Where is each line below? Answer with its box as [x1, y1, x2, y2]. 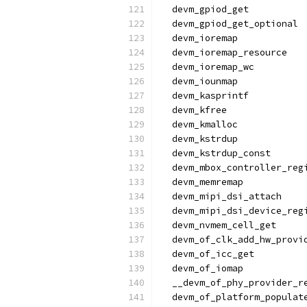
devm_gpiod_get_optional [161, 18, 298, 29]
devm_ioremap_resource [161, 47, 287, 58]
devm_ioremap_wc [161, 61, 254, 73]
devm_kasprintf [161, 90, 249, 101]
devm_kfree [161, 104, 227, 116]
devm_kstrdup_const [161, 147, 271, 159]
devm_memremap [161, 176, 243, 188]
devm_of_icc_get [161, 248, 254, 260]
